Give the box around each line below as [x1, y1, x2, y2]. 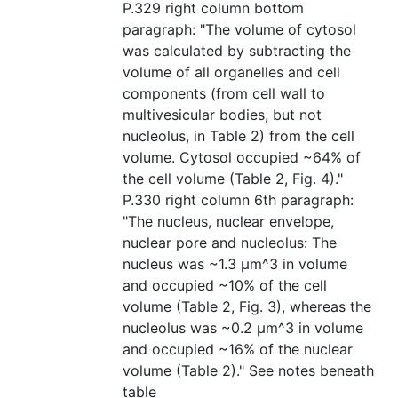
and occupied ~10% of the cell [123, 276, 327, 295]
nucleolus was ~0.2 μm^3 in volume [123, 319, 363, 338]
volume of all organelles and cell [123, 63, 340, 82]
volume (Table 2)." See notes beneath [123, 362, 374, 380]
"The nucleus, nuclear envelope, [123, 212, 334, 231]
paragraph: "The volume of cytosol [123, 20, 356, 39]
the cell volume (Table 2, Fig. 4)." [123, 170, 343, 188]
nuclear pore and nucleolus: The [123, 234, 337, 252]
